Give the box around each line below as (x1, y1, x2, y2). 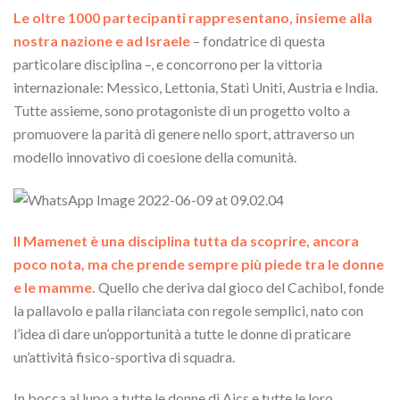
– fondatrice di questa (190, 31, 325, 49)
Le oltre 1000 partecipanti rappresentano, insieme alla (13, 8, 372, 26)
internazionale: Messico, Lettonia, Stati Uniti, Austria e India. (13, 78, 378, 96)
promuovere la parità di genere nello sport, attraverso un (13, 124, 354, 142)
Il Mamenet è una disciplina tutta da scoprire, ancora (13, 231, 359, 249)
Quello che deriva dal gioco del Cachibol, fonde (96, 278, 384, 296)
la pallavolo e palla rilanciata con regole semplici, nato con (13, 301, 363, 319)
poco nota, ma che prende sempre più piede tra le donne (13, 254, 384, 272)
